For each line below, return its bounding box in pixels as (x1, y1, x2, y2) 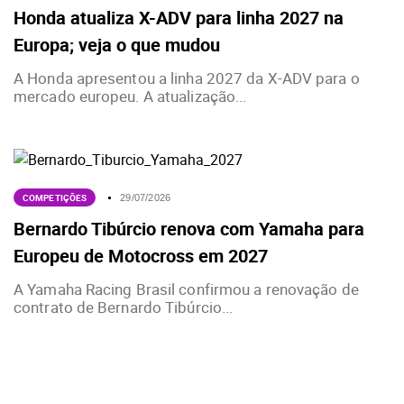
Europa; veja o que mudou (14, 32, 220, 58)
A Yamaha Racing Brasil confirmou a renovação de (14, 279, 359, 300)
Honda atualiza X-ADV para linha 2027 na (14, 5, 344, 31)
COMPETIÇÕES (23, 191, 87, 205)
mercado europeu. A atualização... (14, 86, 247, 107)
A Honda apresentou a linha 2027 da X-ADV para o (14, 68, 360, 89)
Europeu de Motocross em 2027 (14, 243, 268, 269)
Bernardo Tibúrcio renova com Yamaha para (14, 216, 364, 242)
